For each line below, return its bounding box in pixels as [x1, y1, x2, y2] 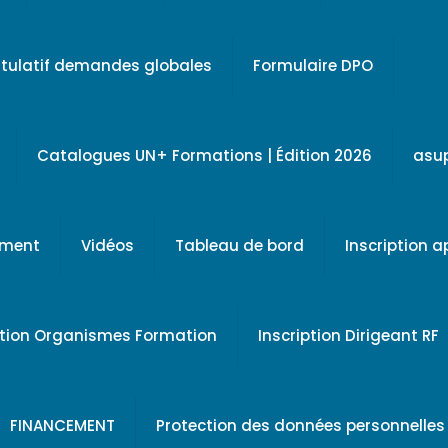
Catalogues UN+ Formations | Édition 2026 [37, 145, 372, 166]
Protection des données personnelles [156, 415, 445, 436]
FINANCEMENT [10, 415, 115, 436]
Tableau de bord [175, 235, 304, 256]
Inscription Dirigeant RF [258, 325, 439, 346]
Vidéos [81, 235, 134, 256]
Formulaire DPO [253, 55, 373, 76]
